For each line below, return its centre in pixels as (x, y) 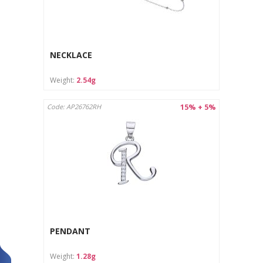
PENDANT (70, 231)
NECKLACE (71, 55)
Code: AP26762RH (74, 106)
